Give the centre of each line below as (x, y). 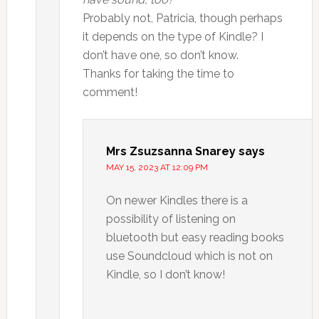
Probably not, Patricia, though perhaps (182, 18)
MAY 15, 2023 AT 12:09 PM (157, 167)
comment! (110, 92)
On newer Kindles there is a (177, 200)
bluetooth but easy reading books (195, 237)
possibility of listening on (171, 219)
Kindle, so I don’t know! (165, 274)
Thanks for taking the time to (158, 73)
